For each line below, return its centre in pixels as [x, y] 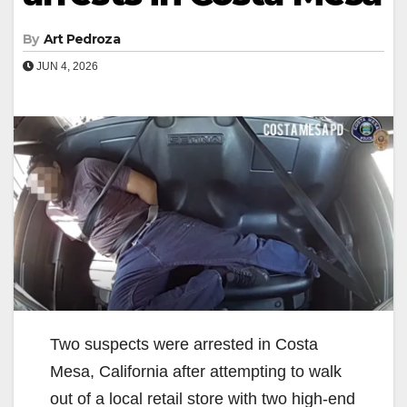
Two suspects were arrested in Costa [184, 344]
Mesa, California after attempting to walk [196, 371]
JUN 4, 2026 [66, 66]
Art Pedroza [81, 39]
